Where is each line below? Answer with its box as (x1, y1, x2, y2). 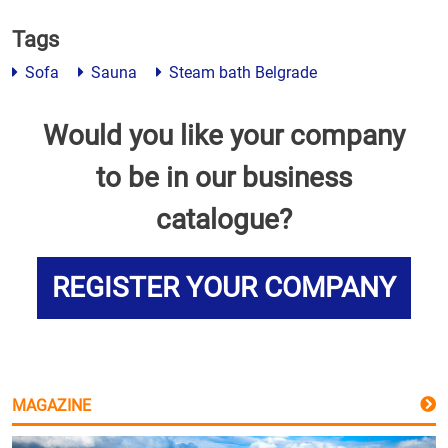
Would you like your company (43, 119, 405, 152)
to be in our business (96, 161, 352, 194)
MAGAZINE (12, 396, 91, 415)
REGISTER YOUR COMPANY (52, 271, 396, 304)
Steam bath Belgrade (165, 63, 317, 82)
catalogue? (156, 203, 292, 236)
